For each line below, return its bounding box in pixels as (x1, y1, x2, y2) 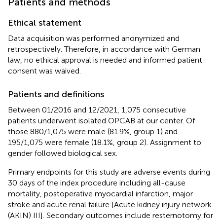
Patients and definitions (8, 88, 104, 100)
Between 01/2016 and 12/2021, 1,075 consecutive (8, 105, 186, 114)
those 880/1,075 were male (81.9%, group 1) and (8, 126, 178, 136)
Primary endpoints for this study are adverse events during (8, 167, 210, 177)
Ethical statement (8, 17, 81, 28)
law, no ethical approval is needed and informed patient (8, 55, 202, 65)
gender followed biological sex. (8, 148, 117, 158)
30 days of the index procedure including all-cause (8, 178, 185, 187)
